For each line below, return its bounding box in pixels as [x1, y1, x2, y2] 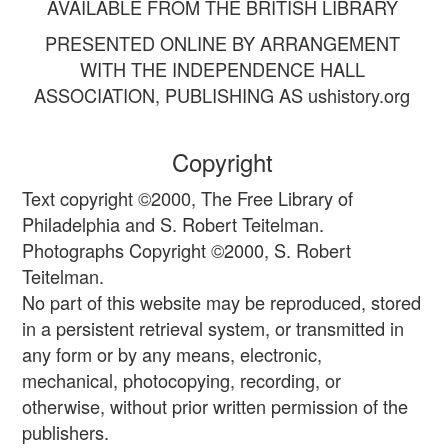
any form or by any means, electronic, [22, 341, 322, 367]
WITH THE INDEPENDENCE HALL [79, 56, 365, 82]
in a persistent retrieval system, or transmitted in [22, 315, 404, 341]
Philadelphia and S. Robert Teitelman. [22, 211, 324, 237]
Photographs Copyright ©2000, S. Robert [22, 237, 351, 263]
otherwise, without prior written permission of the [22, 393, 408, 419]
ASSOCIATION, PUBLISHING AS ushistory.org [34, 82, 410, 108]
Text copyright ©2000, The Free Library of [22, 185, 353, 211]
